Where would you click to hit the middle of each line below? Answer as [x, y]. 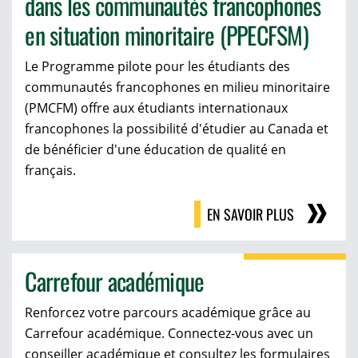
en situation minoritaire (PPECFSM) [167, 35]
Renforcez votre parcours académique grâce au [168, 313]
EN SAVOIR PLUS [250, 215]
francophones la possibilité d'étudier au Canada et [177, 129]
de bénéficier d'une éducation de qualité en [156, 150]
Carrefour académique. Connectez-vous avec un [169, 334]
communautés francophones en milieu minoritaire [178, 88]
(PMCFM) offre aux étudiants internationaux [157, 108]
